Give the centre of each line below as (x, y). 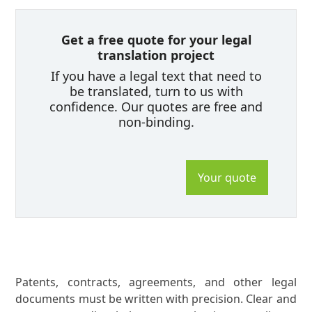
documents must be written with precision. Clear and (156, 299)
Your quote (227, 178)
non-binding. (156, 122)
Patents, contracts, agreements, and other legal (156, 282)
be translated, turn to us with (156, 91)
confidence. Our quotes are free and (156, 106)
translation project (156, 55)
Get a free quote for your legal (156, 40)
